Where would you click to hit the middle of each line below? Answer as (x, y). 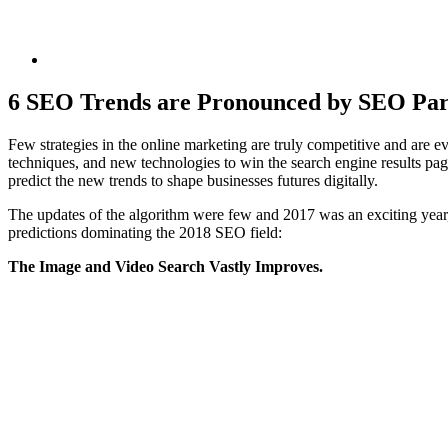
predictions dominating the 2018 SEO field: (145, 232)
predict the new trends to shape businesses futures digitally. (193, 180)
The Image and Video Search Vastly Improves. (165, 266)
